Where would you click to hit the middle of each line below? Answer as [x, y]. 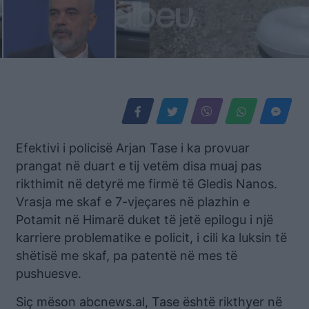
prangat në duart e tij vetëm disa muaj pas [139, 166]
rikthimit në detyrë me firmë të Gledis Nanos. [147, 183]
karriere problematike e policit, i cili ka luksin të [151, 237]
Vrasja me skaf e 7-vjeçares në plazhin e [133, 201]
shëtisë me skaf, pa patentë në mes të [127, 255]
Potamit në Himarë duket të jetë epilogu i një [144, 219]
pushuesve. [49, 273]
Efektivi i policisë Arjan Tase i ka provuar [133, 148]
